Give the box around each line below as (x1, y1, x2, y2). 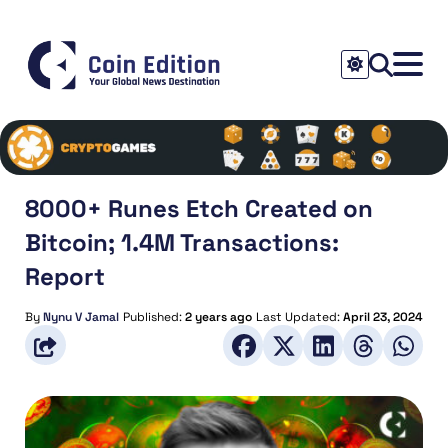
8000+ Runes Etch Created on (25, 192, 373, 224)
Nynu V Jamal (43, 308, 119, 325)
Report (25, 260, 105, 292)
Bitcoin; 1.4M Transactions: (25, 226, 339, 258)
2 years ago (185, 308, 252, 325)
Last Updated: (256, 308, 343, 325)
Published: (123, 308, 185, 325)
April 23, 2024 (343, 308, 423, 325)
